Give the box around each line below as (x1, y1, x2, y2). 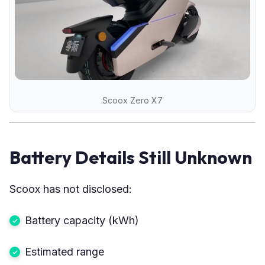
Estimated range (25, 245, 104, 258)
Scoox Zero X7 (102, 95, 163, 105)
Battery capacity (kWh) (25, 214, 139, 227)
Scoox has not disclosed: (9, 182, 132, 195)
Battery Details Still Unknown (9, 146, 252, 169)
